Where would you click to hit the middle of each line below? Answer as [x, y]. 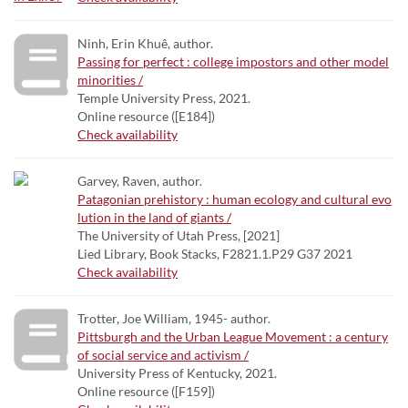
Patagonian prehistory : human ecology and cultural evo [235, 199]
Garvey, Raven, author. [140, 181]
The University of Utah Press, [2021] [178, 235]
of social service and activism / [163, 355]
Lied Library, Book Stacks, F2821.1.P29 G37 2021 [215, 254]
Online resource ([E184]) [146, 116]
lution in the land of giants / [154, 217]
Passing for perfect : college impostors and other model [233, 61]
